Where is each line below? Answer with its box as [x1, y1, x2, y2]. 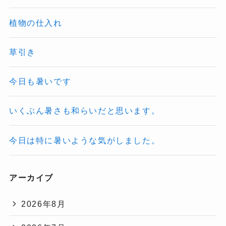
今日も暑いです [9, 77, 72, 86]
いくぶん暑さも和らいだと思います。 [9, 106, 160, 116]
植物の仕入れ [9, 18, 63, 27]
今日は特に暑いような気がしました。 [9, 135, 160, 145]
